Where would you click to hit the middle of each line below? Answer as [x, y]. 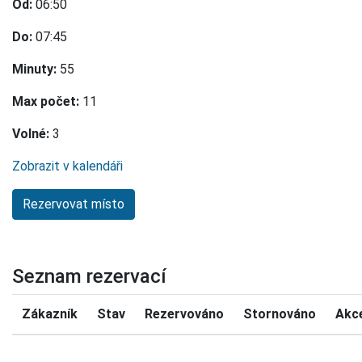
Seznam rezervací [89, 276]
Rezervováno [184, 314]
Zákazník [50, 314]
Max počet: [46, 101]
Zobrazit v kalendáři [67, 166]
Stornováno [280, 314]
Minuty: [34, 69]
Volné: [31, 133]
